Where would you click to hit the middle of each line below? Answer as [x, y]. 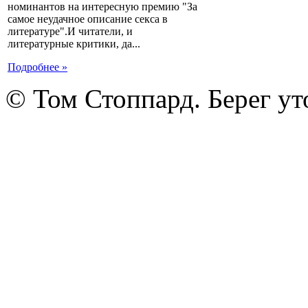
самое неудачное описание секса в [88, 19]
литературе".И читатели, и [70, 32]
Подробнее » [37, 67]
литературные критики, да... [74, 44]
